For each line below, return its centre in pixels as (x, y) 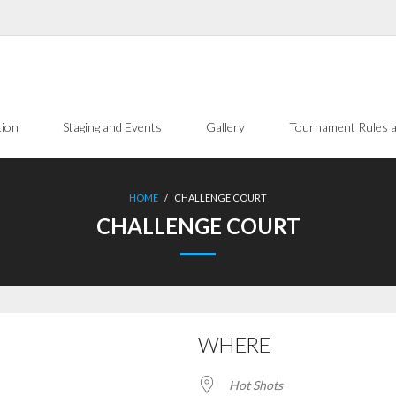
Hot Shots (256, 385)
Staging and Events (112, 127)
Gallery (225, 127)
